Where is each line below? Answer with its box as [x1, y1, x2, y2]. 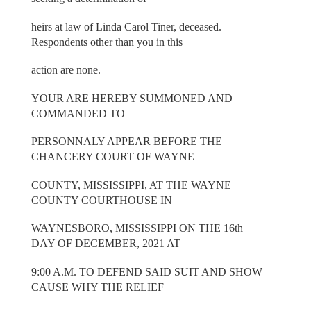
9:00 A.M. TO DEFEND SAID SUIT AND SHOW [31, 265, 262, 278]
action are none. [31, 64, 101, 76]
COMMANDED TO [31, 107, 125, 119]
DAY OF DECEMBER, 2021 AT [31, 237, 180, 250]
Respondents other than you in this [31, 35, 183, 48]
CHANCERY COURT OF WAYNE [31, 151, 194, 163]
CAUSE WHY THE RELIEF [31, 280, 164, 293]
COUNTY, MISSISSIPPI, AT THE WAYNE [31, 178, 231, 191]
